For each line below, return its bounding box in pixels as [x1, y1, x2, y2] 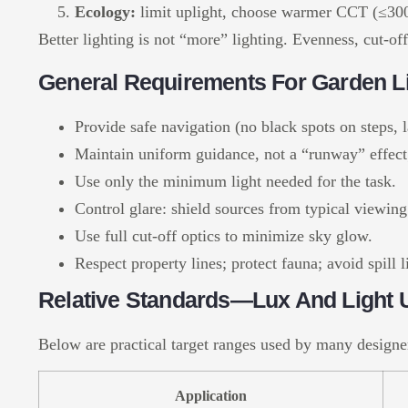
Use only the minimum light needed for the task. [75, 171, 396, 190]
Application [175, 387, 247, 404]
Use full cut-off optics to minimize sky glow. [75, 226, 372, 245]
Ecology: [75, 3, 136, 22]
